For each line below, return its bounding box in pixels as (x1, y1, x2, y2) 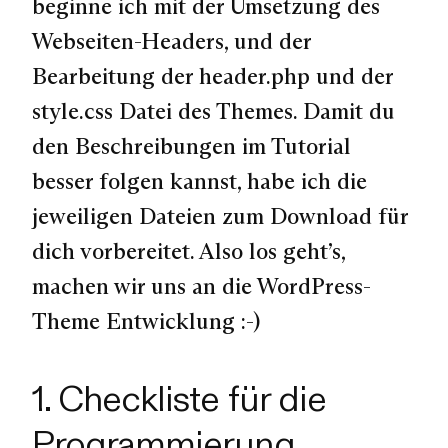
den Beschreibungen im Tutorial (32, 132, 351, 161)
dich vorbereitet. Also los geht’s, (32, 237, 345, 266)
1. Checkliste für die (32, 375, 326, 421)
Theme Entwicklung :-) (32, 307, 260, 336)
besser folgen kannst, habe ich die (32, 167, 367, 196)
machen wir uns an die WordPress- (32, 272, 371, 301)
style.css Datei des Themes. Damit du (32, 97, 395, 126)
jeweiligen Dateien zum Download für (32, 202, 408, 231)
